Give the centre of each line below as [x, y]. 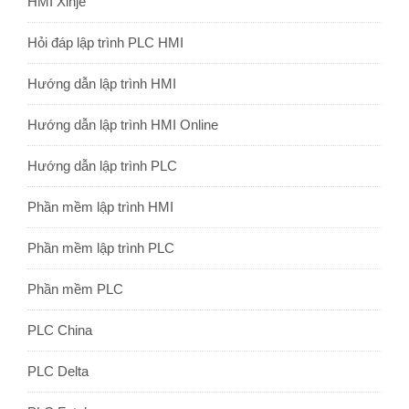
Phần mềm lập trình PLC [101, 248]
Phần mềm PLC [75, 289]
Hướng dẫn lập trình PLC [102, 166]
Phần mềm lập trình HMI [100, 207]
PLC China [60, 330]
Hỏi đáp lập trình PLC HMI [105, 43]
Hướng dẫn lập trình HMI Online [123, 125]
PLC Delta [58, 372]
